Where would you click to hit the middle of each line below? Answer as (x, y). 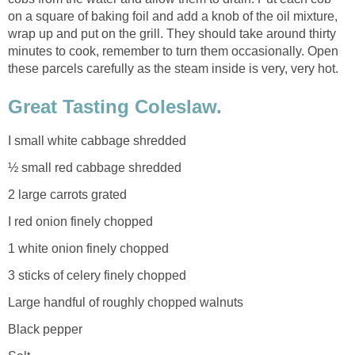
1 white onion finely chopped (88, 248)
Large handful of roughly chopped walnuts (126, 302)
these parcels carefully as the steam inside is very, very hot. (173, 69)
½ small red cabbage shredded (95, 167)
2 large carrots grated (67, 194)
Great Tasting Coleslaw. (115, 106)
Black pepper (45, 329)
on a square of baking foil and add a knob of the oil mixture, (173, 17)
